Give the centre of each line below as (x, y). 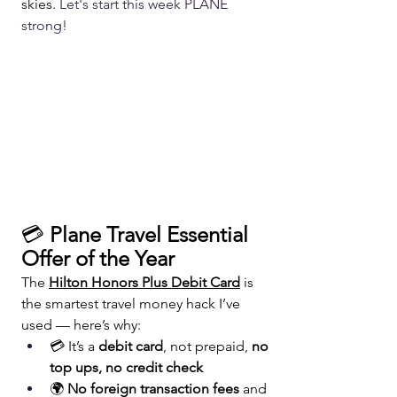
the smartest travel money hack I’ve (132, 303)
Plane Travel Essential (152, 234)
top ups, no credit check (126, 367)
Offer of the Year (98, 258)
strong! (44, 26)
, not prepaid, (207, 346)
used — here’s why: (81, 324)
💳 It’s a (74, 346)
